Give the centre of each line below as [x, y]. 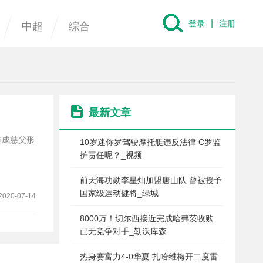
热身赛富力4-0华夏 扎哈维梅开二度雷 [149, 257]
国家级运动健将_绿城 [119, 193]
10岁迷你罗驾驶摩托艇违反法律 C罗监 [150, 142]
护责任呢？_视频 [111, 155]
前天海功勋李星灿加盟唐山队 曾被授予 [151, 180]
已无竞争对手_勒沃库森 [123, 231]
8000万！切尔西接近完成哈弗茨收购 [147, 218]
